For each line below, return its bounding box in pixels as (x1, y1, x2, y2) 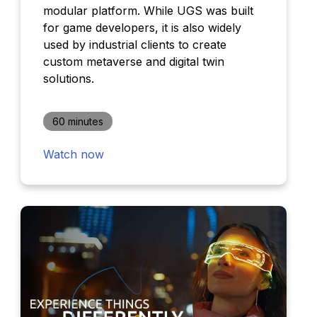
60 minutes (52, 115, 103, 127)
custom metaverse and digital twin (42, 54, 224, 69)
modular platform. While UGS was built (42, 3, 253, 18)
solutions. (42, 71, 94, 86)
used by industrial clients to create (42, 37, 226, 52)
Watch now (42, 146, 104, 161)
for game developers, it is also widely (42, 20, 241, 35)
